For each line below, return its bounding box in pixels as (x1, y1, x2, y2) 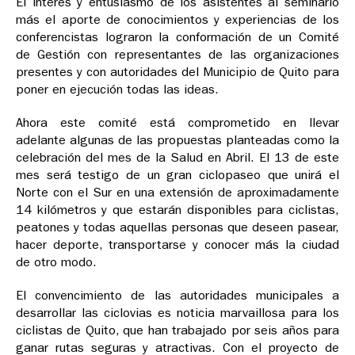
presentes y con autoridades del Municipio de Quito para (16, 64, 339, 80)
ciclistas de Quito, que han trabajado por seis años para (16, 323, 339, 338)
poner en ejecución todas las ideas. (16, 82, 219, 97)
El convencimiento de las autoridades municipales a (16, 288, 339, 303)
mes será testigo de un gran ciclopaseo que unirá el (16, 167, 339, 183)
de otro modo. (16, 254, 97, 270)
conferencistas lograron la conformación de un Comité (16, 29, 339, 45)
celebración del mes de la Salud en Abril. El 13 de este (16, 150, 339, 166)
